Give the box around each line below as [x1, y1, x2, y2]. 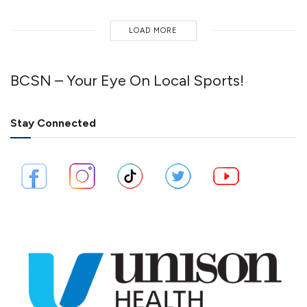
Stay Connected [10, 116, 96, 130]
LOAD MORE [129, 25, 178, 35]
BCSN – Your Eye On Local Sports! [10, 71, 244, 89]
